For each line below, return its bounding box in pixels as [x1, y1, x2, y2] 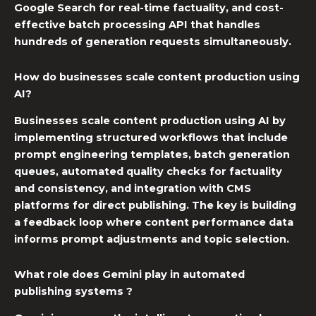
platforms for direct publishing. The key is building [14, 199, 296, 212]
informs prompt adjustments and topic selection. [14, 233, 289, 246]
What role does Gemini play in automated [14, 267, 245, 281]
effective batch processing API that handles [14, 18, 260, 32]
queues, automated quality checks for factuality [14, 165, 282, 178]
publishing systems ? [14, 284, 133, 298]
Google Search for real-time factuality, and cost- [14, 1, 284, 15]
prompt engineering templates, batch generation [14, 148, 290, 162]
